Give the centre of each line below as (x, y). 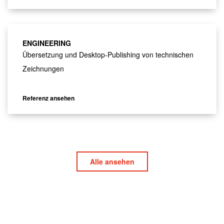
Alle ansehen (112, 162)
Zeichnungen (43, 69)
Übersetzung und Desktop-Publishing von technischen (108, 55)
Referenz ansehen (48, 98)
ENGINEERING (47, 43)
